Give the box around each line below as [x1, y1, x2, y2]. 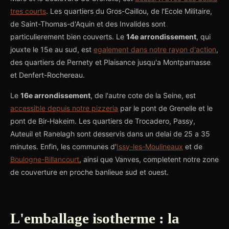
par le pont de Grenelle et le [118, 104, 213, 112]
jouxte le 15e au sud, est [10, 45, 94, 54]
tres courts [10, 7, 46, 15]
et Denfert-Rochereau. [10, 71, 85, 79]
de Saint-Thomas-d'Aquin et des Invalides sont [10, 19, 166, 28]
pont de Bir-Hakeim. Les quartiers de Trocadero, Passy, [10, 117, 195, 125]
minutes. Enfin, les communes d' [10, 142, 117, 151]
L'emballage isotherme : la [10, 210, 179, 226]
